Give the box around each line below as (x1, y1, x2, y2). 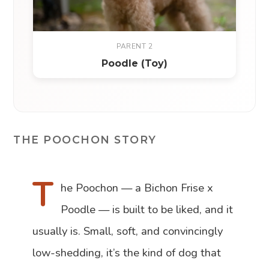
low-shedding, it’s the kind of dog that (32, 245, 222, 261)
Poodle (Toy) (101, 58, 168, 70)
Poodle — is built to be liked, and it (61, 202, 234, 217)
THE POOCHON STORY (13, 133, 157, 147)
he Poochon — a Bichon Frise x (61, 180, 214, 196)
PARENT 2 (116, 41, 153, 52)
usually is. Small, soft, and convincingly (32, 223, 223, 239)
